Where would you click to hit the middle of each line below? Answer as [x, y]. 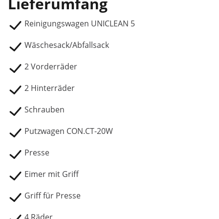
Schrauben [44, 109]
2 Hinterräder [50, 88]
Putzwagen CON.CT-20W [69, 131]
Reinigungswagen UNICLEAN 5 [80, 23]
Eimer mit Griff [52, 174]
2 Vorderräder [51, 66]
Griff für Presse [53, 196]
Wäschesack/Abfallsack [67, 45]
